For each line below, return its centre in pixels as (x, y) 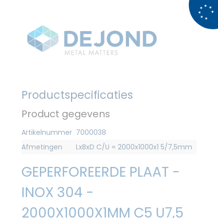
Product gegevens (66, 114)
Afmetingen (42, 147)
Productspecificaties (77, 95)
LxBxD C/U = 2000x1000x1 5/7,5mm (134, 147)
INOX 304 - (58, 192)
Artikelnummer (47, 132)
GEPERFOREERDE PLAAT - (101, 172)
